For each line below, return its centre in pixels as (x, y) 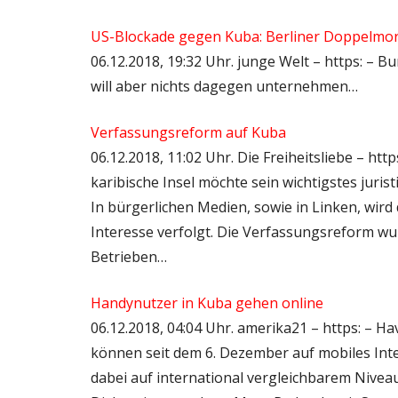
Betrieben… (129, 257)
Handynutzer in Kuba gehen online (207, 303)
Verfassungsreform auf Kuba (188, 133)
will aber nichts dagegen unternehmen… (224, 87)
